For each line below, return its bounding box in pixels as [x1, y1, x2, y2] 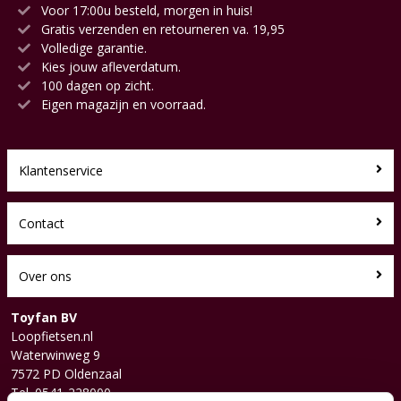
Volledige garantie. [38, 38, 147, 56]
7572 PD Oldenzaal [11, 364, 122, 382]
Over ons [19, 267, 72, 285]
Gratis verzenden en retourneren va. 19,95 [38, 20, 285, 38]
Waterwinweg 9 [11, 346, 100, 363]
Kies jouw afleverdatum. [38, 57, 181, 75]
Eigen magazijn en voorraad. [38, 95, 206, 113]
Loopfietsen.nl [11, 327, 93, 345]
